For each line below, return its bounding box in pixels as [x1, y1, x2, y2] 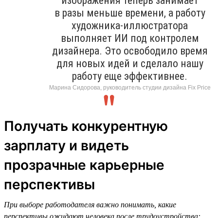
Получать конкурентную [4, 117, 168, 134]
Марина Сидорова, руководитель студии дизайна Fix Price [49, 84, 211, 91]
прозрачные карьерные [4, 156, 164, 173]
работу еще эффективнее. [72, 70, 187, 82]
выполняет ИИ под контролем [60, 32, 199, 44]
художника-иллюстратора [72, 19, 188, 32]
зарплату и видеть [4, 137, 129, 154]
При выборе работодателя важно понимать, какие [4, 200, 176, 209]
